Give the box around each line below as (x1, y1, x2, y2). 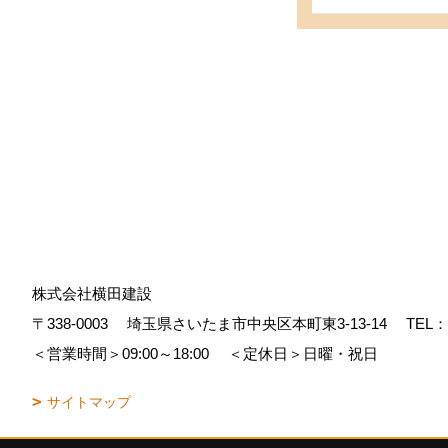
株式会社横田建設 (32, 285, 152, 302)
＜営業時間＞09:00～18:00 (32, 345, 224, 362)
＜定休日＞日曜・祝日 (224, 345, 378, 362)
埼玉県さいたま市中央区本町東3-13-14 (123, 315, 402, 332)
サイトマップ (47, 394, 131, 410)
